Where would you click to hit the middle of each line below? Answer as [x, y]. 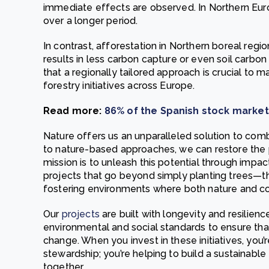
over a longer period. [91, 21]
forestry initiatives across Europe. [119, 86]
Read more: [74, 111]
